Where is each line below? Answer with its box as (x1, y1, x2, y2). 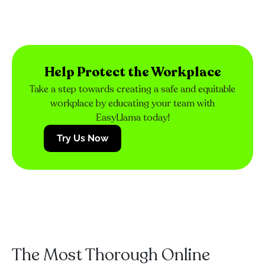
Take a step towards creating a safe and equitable (30, 83, 235, 96)
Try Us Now (57, 132, 108, 144)
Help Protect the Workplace (44, 63, 221, 81)
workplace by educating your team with (50, 97, 215, 110)
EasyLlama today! (95, 111, 170, 124)
